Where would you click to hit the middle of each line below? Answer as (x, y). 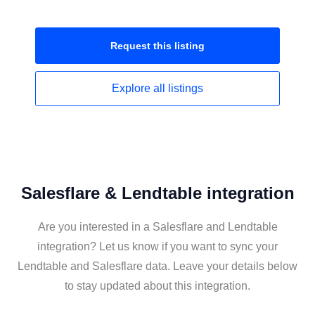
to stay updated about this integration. (157, 286)
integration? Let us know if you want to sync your (157, 246)
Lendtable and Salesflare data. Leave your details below (157, 266)
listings (186, 88)
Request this (142, 46)
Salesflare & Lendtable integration (157, 193)
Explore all (140, 88)
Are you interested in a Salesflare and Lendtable (157, 227)
